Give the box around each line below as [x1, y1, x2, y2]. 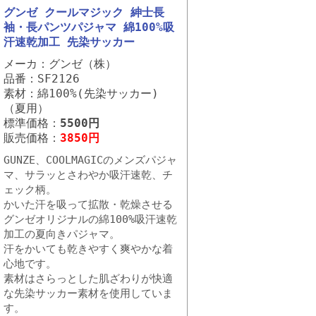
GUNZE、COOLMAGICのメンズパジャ [4, 154, 177, 166]
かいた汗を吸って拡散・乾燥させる [4, 198, 173, 211]
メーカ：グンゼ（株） [4, 57, 116, 71]
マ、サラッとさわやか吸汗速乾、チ [4, 169, 173, 181]
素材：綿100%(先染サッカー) [4, 87, 159, 100]
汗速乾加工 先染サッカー [4, 35, 135, 49]
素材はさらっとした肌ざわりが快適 [4, 272, 173, 285]
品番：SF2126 [4, 72, 80, 85]
